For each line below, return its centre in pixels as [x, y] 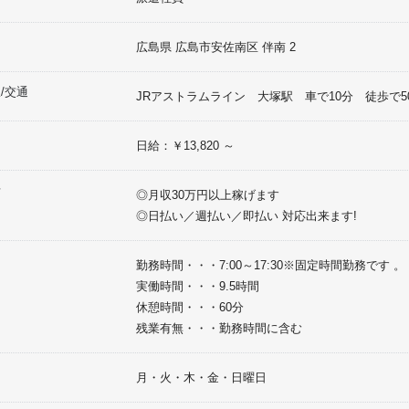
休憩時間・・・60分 [190, 307]
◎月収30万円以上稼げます [208, 195]
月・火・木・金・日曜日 [201, 378]
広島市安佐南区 [217, 47]
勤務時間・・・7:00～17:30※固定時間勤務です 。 [271, 265]
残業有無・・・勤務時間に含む [219, 328]
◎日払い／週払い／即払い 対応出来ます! [246, 216]
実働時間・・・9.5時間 [198, 286]
